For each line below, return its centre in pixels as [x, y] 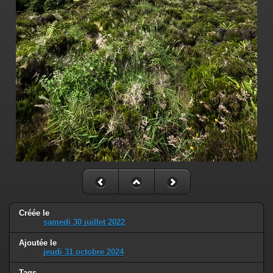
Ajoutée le [38, 243]
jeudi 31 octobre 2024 [83, 252]
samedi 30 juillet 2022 [84, 222]
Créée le [34, 213]
